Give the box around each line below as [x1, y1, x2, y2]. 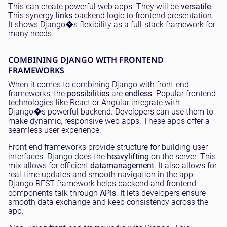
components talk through [8, 187, 100, 198]
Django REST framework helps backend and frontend [8, 178, 196, 188]
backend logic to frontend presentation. [72, 10, 214, 20]
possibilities [67, 88, 109, 98]
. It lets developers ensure [116, 187, 206, 198]
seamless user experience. [8, 125, 101, 135]
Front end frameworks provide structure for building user [8, 142, 208, 152]
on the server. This [149, 151, 216, 161]
